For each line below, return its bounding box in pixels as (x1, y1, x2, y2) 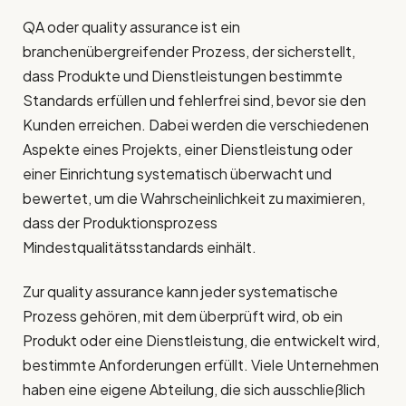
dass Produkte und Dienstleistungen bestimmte (23, 65, 343, 85)
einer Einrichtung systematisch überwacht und (23, 163, 332, 183)
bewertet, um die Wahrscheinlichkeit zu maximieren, (23, 188, 365, 208)
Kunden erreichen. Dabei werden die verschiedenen (23, 114, 369, 134)
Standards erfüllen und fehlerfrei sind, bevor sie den (23, 90, 366, 110)
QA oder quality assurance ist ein (23, 16, 240, 36)
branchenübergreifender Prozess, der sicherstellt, (23, 41, 355, 61)
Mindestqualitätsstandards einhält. (23, 237, 256, 256)
